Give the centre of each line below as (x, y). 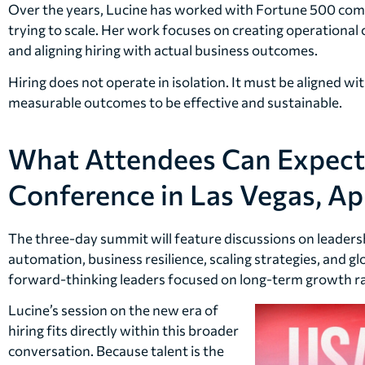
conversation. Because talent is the (116, 350)
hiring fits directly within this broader (123, 330)
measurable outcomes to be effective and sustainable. (175, 103)
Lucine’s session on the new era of (113, 310)
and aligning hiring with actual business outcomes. (163, 50)
